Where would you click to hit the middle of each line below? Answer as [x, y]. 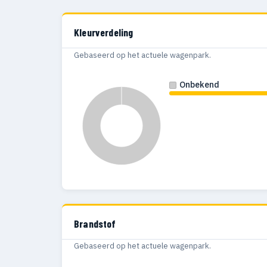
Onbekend [199, 84]
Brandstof [95, 223]
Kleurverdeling [104, 32]
